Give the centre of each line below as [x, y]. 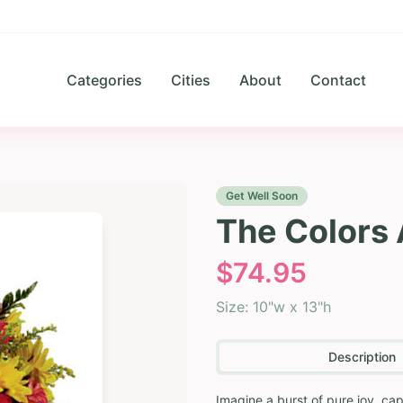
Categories [104, 80]
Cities [191, 80]
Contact [338, 80]
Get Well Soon [262, 196]
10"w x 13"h [292, 307]
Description [362, 357]
